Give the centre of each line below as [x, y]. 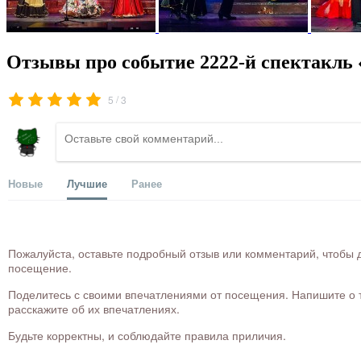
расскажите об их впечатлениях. [94, 309]
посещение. [40, 268]
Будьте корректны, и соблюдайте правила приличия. [147, 336]
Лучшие [87, 184]
